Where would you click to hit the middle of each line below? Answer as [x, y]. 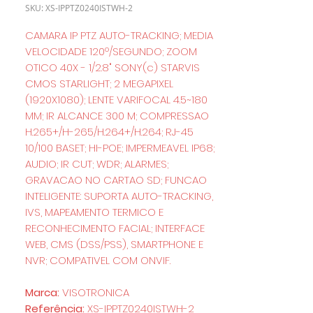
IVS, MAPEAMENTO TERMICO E [94, 212]
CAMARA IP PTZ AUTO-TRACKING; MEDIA [119, 35]
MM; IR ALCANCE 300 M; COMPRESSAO [117, 116]
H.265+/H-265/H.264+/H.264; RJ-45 [109, 132]
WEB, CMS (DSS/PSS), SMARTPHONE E [114, 244]
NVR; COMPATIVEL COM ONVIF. [99, 260]
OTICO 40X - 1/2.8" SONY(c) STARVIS [112, 67]
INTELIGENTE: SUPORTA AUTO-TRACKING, [119, 196]
